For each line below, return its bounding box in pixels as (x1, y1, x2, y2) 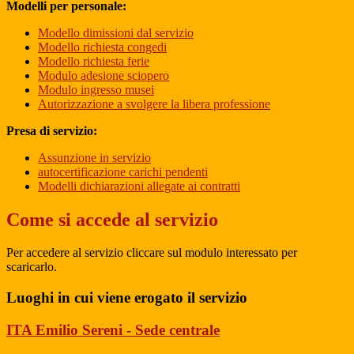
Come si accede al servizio (6, 209, 218, 230)
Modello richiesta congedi (38, 40, 167, 54)
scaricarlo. (6, 260, 57, 274)
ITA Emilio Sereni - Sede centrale (6, 321, 220, 338)
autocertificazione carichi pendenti (38, 164, 208, 179)
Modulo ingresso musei (38, 82, 154, 96)
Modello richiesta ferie (38, 54, 149, 68)
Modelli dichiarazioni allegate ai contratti (38, 179, 240, 193)
